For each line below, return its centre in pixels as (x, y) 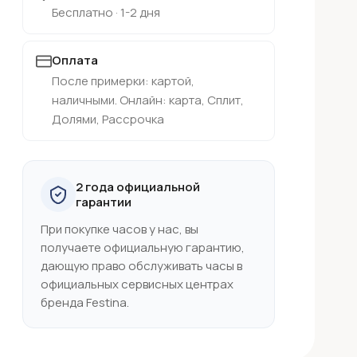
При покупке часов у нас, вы (120, 229)
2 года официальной (138, 187)
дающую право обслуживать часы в (142, 266)
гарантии (104, 202)
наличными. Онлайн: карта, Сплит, (148, 100)
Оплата (75, 60)
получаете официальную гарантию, (143, 247)
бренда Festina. (85, 302)
